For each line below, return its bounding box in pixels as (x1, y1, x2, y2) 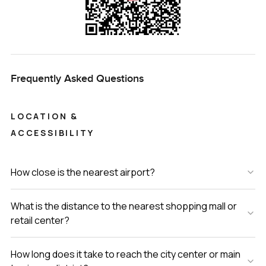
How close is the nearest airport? (10, 165, 155, 179)
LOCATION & (10, 110, 78, 122)
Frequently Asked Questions (10, 72, 144, 85)
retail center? (10, 213, 69, 227)
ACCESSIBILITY (10, 126, 94, 138)
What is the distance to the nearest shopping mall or (10, 199, 237, 213)
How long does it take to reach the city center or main (10, 247, 240, 261)
